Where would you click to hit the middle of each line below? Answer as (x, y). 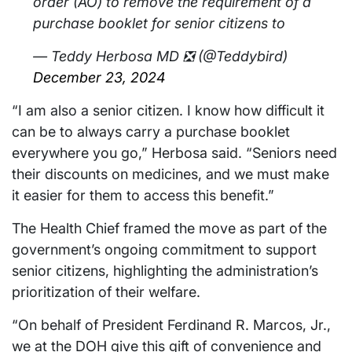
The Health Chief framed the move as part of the (169, 229)
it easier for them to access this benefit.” (143, 196)
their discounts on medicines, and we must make (170, 174)
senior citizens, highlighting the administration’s (165, 271)
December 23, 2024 (99, 78)
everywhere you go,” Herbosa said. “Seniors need (174, 153)
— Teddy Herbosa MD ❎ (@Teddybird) (160, 57)
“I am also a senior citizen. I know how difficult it (168, 111)
